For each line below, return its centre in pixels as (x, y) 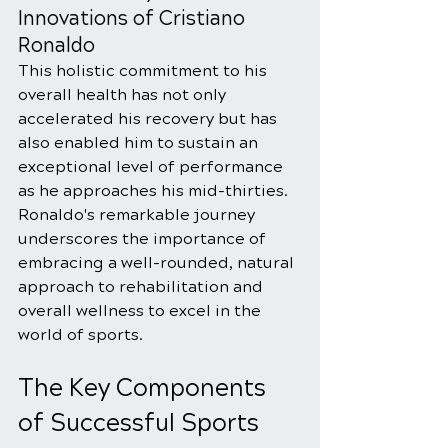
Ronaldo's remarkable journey (138, 214)
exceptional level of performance (152, 166)
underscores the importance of (144, 238)
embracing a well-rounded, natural (158, 262)
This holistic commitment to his (144, 70)
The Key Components (145, 388)
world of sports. (80, 334)
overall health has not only (124, 94)
